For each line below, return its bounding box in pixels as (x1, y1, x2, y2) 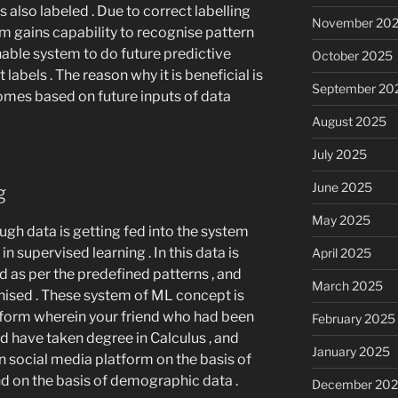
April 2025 (311, 244, 371, 260)
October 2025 (311, 47, 393, 63)
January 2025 (311, 343, 390, 359)
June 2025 (311, 179, 372, 195)
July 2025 (311, 146, 367, 162)
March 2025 (311, 277, 383, 293)
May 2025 (311, 211, 370, 227)
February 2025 (311, 310, 395, 326)
